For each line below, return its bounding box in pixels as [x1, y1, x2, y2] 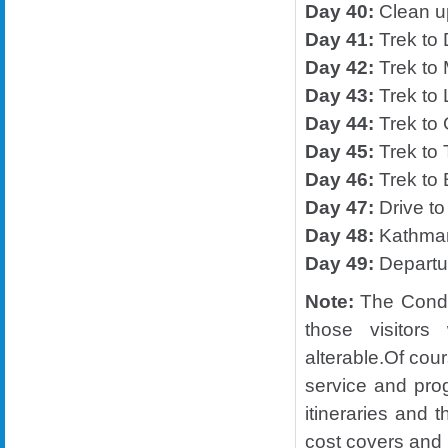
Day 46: [305, 169, 374, 190]
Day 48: [305, 225, 374, 246]
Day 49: [305, 253, 374, 274]
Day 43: [305, 85, 379, 106]
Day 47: [305, 197, 374, 218]
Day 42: [305, 57, 374, 78]
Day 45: [305, 141, 374, 162]
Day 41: [305, 29, 374, 50]
